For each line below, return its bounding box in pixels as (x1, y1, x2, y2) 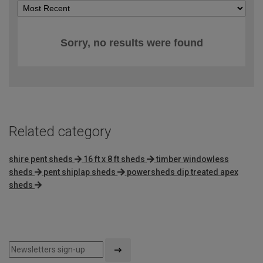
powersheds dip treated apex (126, 167, 238, 177)
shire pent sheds (9, 154, 73, 164)
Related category (9, 123, 111, 140)
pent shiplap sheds (43, 167, 116, 177)
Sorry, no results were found (60, 37, 203, 49)
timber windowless (156, 154, 229, 164)
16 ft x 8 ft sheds (83, 154, 146, 164)
